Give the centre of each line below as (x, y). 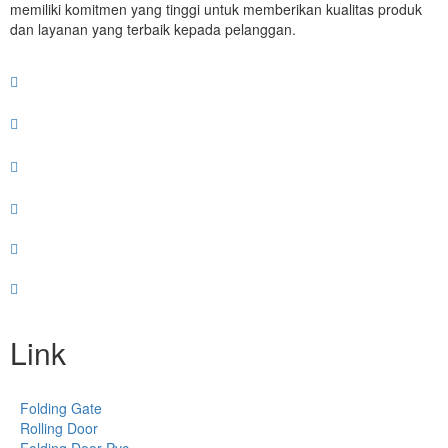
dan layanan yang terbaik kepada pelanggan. (153, 28)
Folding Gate (61, 407)
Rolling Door (59, 427)
